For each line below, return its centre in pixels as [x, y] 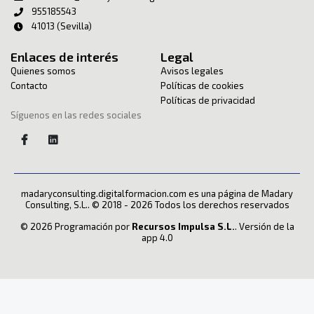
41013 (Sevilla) [62, 26]
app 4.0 [157, 238]
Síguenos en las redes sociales [76, 115]
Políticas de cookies [202, 86]
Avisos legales [192, 71]
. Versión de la [264, 227]
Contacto [29, 86]
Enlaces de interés [64, 57]
